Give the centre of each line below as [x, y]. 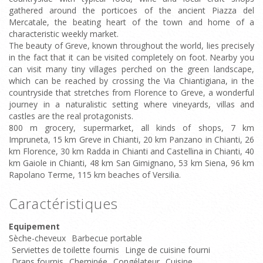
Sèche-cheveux [37, 238]
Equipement [34, 226]
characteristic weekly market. [64, 34]
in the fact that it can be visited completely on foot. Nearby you [131, 57]
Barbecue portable [107, 238]
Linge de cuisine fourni [168, 250]
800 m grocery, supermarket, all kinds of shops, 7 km [131, 128]
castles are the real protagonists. [71, 116]
